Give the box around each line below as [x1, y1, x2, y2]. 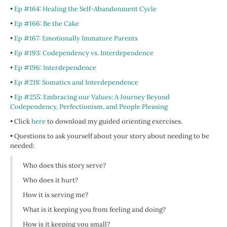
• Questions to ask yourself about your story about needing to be [10, 132, 209, 141]
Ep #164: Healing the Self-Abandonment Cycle [14, 5, 157, 14]
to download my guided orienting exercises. [46, 117, 182, 126]
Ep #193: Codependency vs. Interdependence [14, 49, 154, 58]
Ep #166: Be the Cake [14, 19, 79, 28]
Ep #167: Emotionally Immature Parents [14, 34, 138, 43]
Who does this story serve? [23, 161, 106, 170]
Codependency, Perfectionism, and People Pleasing [10, 102, 168, 111]
